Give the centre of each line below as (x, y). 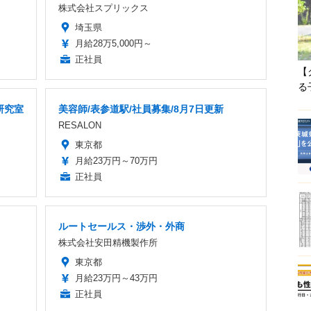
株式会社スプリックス (103, 8)
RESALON (80, 125)
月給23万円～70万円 (116, 160)
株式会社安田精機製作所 (108, 242)
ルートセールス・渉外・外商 (121, 226)
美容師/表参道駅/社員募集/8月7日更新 (141, 109)
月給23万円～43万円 (116, 278)
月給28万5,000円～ (114, 43)
